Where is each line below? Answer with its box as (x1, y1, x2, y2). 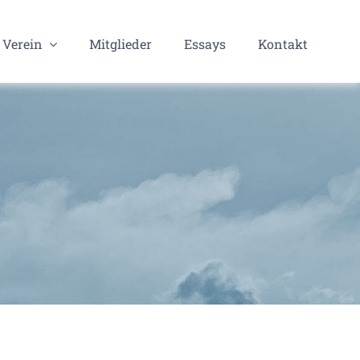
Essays (183, 35, 226, 52)
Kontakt (257, 35, 308, 52)
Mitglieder (88, 35, 152, 52)
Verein (2, 35, 43, 52)
